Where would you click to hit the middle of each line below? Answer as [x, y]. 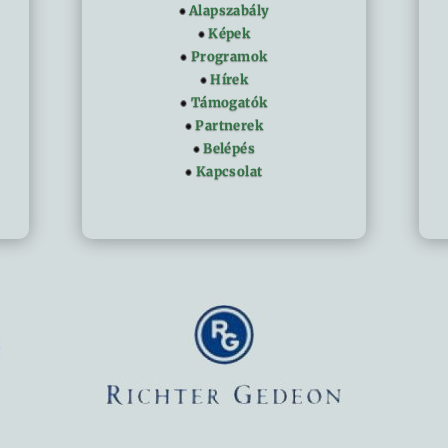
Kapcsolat [229, 171]
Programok [229, 56]
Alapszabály [229, 10]
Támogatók [229, 102]
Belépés [229, 148]
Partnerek [229, 125]
